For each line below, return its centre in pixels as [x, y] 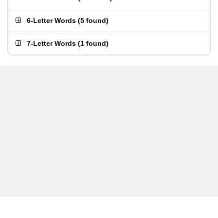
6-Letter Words [51, 20]
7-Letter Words [51, 43]
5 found [93, 20]
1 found [93, 43]
